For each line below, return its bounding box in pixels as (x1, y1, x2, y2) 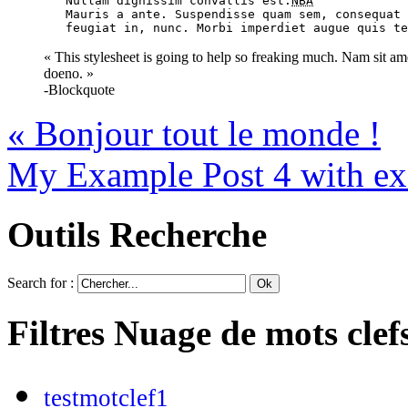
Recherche (109, 214, 267, 254)
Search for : (7, 275, 77, 291)
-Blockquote (44, 81, 115, 97)
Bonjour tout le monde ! (25, 113, 381, 153)
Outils (7, 214, 109, 254)
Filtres (7, 313, 114, 353)
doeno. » (44, 65, 94, 81)
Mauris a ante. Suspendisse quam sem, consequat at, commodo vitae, (7, 6, 66, 21)
